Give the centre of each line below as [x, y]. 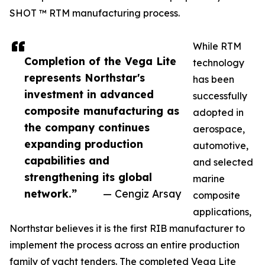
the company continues [87, 127]
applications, [222, 212]
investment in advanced [89, 94]
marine [209, 179]
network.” [51, 194]
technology [219, 63]
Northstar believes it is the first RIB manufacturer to [127, 229]
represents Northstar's [85, 78]
